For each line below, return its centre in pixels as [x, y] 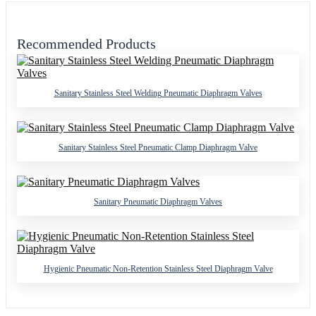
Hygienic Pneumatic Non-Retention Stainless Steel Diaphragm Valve [158, 269]
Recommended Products [86, 43]
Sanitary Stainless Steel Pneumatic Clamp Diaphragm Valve [158, 148]
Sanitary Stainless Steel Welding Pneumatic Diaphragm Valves [158, 93]
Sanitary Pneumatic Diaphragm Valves [158, 202]
